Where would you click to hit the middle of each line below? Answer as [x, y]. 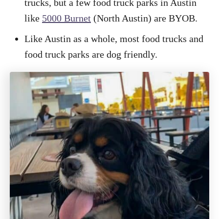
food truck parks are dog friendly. [91, 55]
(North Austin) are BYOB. [144, 18]
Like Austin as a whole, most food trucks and [114, 39]
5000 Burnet [66, 18]
